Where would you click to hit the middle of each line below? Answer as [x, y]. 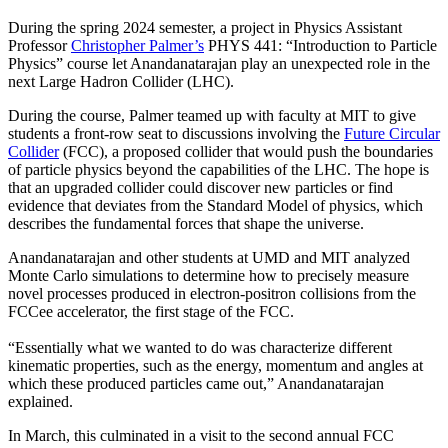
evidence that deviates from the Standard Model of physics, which [215, 206]
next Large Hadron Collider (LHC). [121, 82]
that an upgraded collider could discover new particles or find [200, 188]
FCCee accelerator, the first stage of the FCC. [151, 312]
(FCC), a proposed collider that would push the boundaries [246, 152]
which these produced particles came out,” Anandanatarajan [196, 384]
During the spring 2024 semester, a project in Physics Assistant [205, 28]
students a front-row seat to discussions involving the [176, 134]
